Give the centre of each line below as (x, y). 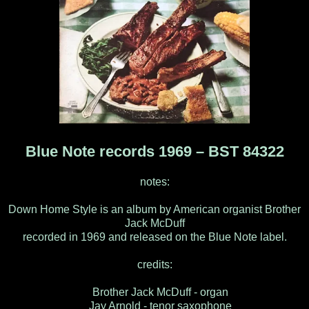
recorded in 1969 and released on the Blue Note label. (154, 237)
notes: (154, 182)
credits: (154, 265)
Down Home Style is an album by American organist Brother (154, 210)
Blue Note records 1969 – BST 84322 (154, 152)
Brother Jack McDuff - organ (154, 292)
